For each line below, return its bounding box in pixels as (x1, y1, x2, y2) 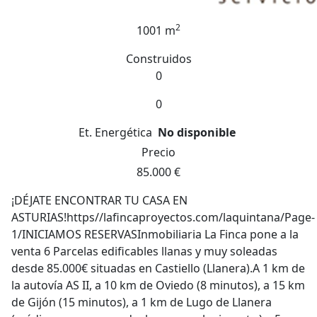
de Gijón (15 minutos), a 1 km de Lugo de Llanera (11, 294, 272, 310)
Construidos (125, 51, 192, 67)
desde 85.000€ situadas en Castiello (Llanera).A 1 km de (11, 260, 305, 276)
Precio (142, 144, 175, 160)
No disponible (158, 125, 236, 140)
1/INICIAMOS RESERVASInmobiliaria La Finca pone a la (11, 226, 299, 242)
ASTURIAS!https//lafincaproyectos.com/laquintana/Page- (11, 209, 315, 225)
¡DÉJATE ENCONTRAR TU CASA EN (11, 192, 188, 208)
